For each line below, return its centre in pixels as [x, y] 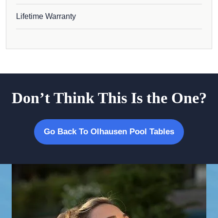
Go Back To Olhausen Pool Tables [109, 131]
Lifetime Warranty [46, 16]
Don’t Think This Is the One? [109, 98]
